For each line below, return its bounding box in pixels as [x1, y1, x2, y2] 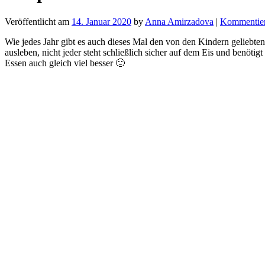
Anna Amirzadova [145, 16, 214, 27]
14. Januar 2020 [72, 16, 131, 27]
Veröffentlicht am [5, 16, 69, 27]
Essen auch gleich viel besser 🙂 [5, 57, 125, 68]
